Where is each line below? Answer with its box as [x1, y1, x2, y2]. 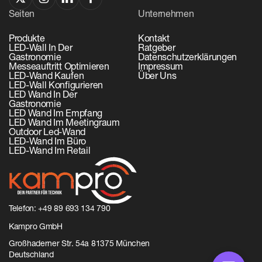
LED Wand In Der [9, 91, 77, 101]
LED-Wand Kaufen [9, 72, 84, 82]
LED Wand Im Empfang [9, 109, 102, 119]
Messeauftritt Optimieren [9, 63, 109, 73]
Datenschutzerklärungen [138, 53, 237, 63]
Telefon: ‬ [9, 205, 39, 213]
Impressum [138, 63, 184, 73]
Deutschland [9, 251, 54, 260]
